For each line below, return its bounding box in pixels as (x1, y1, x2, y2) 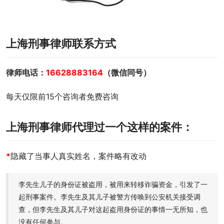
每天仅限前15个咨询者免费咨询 (6, 91, 118, 101)
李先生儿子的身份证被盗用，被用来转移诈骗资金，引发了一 (18, 180, 207, 188)
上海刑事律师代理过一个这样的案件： (6, 120, 193, 133)
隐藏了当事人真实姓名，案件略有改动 (10, 151, 146, 161)
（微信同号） (103, 67, 151, 77)
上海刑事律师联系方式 (6, 37, 116, 50)
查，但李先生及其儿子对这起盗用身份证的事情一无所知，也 (18, 205, 207, 213)
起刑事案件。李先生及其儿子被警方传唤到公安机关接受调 (18, 192, 200, 201)
